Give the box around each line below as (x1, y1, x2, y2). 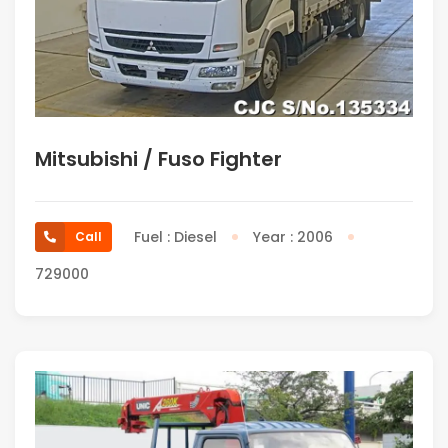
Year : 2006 (253, 226, 333, 247)
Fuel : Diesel (134, 226, 217, 247)
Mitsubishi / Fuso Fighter (35, 144, 282, 173)
